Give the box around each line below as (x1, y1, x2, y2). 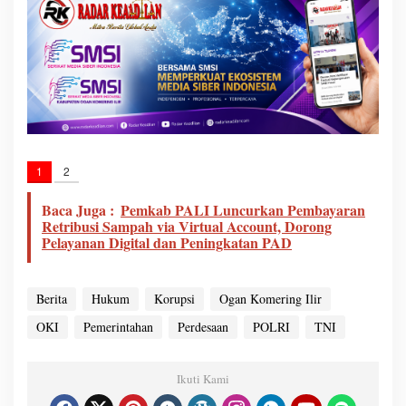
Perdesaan (178, 317, 228, 335)
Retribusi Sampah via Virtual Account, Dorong (42, 215, 332, 237)
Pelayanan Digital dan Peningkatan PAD (42, 231, 292, 253)
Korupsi (154, 289, 195, 307)
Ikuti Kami (177, 370, 229, 387)
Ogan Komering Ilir (219, 289, 322, 307)
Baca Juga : (42, 198, 114, 220)
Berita (36, 289, 67, 307)
